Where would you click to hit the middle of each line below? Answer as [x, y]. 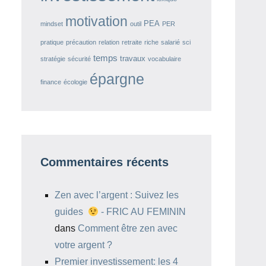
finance [51, 82]
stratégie [53, 59]
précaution [81, 42]
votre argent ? [83, 245]
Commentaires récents [104, 162]
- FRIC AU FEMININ [142, 212]
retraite [132, 42]
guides [71, 212]
